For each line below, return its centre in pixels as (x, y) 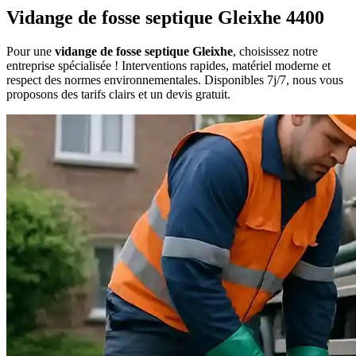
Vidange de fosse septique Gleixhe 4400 (165, 18)
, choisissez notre (275, 52)
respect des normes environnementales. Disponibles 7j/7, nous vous (175, 80)
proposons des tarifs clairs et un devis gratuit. (118, 95)
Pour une (31, 52)
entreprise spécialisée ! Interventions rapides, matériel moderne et (168, 66)
